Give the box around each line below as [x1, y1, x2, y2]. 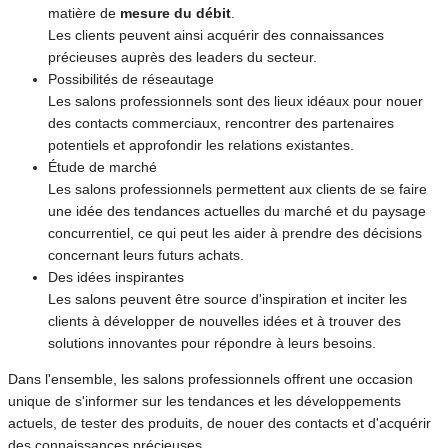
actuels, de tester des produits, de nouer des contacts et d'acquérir [8, 415, 431, 432]
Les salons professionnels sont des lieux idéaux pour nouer [48, 93, 423, 110]
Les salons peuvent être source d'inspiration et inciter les [48, 291, 407, 308]
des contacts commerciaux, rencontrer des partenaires [48, 115, 394, 132]
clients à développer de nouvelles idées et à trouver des [48, 313, 401, 330]
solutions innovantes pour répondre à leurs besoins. [48, 335, 376, 352]
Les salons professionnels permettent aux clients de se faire [48, 181, 427, 198]
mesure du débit [120, 5, 231, 22]
